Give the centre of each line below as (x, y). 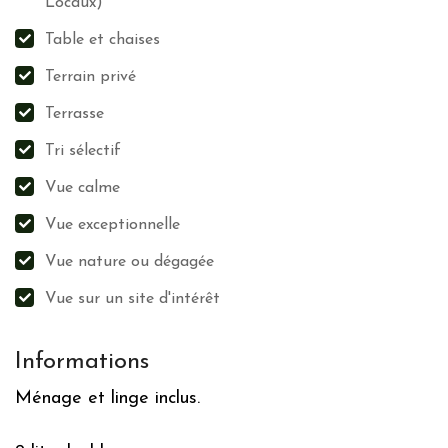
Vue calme (82, 188)
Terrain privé (90, 77)
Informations (82, 362)
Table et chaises (102, 40)
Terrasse (74, 114)
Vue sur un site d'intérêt (132, 299)
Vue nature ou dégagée (129, 262)
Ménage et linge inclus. (107, 398)
